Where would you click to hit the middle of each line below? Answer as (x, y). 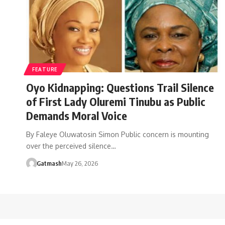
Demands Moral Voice (77, 115)
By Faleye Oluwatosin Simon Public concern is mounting (118, 134)
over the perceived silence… (71, 146)
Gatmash (49, 163)
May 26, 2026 (80, 163)
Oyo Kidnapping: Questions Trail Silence (120, 87)
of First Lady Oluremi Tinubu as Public (116, 101)
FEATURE (45, 69)
